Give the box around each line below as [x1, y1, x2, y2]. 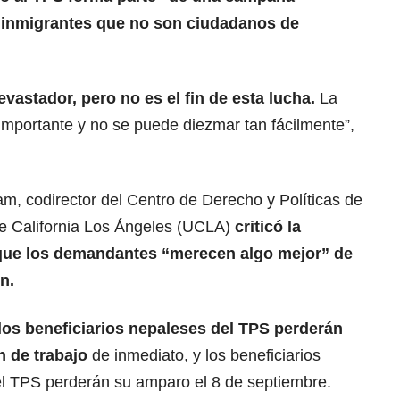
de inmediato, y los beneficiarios [92, 346, 321, 365]
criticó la [235, 218, 301, 237]
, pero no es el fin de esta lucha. [72, 89, 315, 108]
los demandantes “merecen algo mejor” [21, 245, 329, 263]
